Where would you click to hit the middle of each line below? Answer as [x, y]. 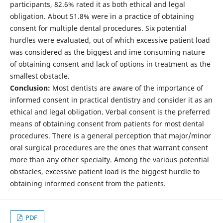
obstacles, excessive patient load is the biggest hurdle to [105, 171]
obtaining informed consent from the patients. [88, 183]
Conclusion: [30, 88]
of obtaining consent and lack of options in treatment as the [110, 64]
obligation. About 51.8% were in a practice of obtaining [102, 16]
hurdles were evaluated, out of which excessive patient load [110, 40]
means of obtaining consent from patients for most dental [107, 123]
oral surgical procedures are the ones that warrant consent [109, 147]
